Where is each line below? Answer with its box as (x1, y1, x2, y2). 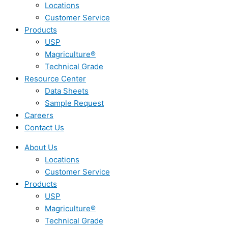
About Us (24, 142, 58, 152)
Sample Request (45, 98, 104, 108)
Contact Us (24, 123, 64, 132)
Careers (24, 110, 53, 120)
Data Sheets (45, 86, 89, 96)
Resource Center (24, 74, 86, 83)
